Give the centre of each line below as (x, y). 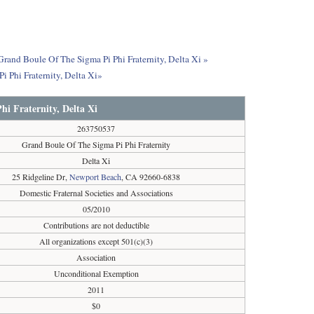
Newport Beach (96, 177)
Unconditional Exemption (96, 273)
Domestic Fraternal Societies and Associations (96, 193)
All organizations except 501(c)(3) (96, 241)
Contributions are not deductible (96, 225)
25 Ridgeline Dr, (41, 177)
